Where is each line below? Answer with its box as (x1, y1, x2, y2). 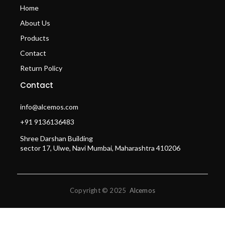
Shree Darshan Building (20, 134, 93, 143)
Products (20, 33, 49, 42)
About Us (20, 18, 50, 27)
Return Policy (20, 63, 62, 72)
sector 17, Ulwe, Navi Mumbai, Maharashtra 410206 (20, 144, 180, 153)
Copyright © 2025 (69, 186, 130, 195)
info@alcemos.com (20, 102, 78, 111)
